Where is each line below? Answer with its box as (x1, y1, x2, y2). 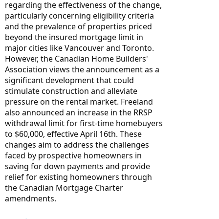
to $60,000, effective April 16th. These (5, 129, 142, 139)
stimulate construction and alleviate (5, 86, 137, 96)
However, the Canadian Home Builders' (5, 53, 148, 64)
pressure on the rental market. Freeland (5, 96, 153, 107)
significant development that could (5, 75, 134, 86)
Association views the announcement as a (5, 64, 159, 75)
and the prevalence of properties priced (5, 21, 152, 32)
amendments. (5, 193, 56, 204)
